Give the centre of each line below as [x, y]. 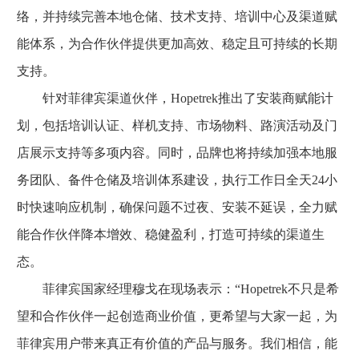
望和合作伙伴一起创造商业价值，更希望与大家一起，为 [177, 316]
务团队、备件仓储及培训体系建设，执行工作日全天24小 [177, 179]
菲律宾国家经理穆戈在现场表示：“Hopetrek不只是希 [178, 288]
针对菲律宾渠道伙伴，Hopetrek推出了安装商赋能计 [175, 98]
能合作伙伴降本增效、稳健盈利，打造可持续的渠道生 [171, 234]
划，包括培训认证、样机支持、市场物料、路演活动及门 [177, 125]
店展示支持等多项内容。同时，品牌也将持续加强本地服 [177, 152]
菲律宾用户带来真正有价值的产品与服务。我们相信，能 [177, 343]
